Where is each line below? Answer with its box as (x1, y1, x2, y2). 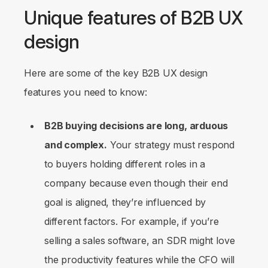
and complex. (44, 139, 107, 151)
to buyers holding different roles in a (44, 158, 206, 170)
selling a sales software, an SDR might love (44, 234, 235, 247)
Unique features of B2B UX (24, 7, 243, 30)
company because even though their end (44, 177, 228, 190)
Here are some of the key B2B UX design (24, 67, 208, 80)
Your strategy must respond (106, 139, 235, 151)
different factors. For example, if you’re (44, 215, 219, 228)
